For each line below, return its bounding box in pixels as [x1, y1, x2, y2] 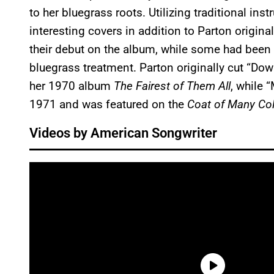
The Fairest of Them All [114, 79, 231, 94]
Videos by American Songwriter [29, 125, 217, 141]
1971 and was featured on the [29, 97, 187, 112]
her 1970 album [29, 79, 114, 94]
